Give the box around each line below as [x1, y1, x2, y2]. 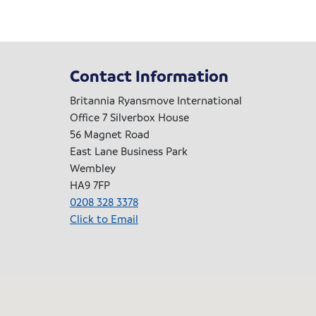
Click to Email [70, 212, 138, 226]
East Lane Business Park [70, 144, 188, 159]
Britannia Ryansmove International [70, 93, 242, 108]
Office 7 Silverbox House [70, 110, 189, 125]
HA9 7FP [70, 178, 110, 193]
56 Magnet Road [70, 127, 150, 142]
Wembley [70, 161, 116, 176]
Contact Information [70, 66, 229, 87]
